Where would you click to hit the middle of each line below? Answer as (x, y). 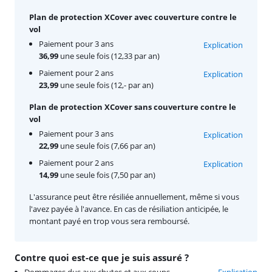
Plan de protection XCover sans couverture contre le (133, 107)
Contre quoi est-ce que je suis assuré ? (102, 257)
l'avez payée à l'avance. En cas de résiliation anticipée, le (129, 209)
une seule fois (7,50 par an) (107, 175)
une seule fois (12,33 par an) (109, 56)
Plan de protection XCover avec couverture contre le (133, 17)
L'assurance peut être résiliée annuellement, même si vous (134, 196)
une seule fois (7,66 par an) (107, 145)
